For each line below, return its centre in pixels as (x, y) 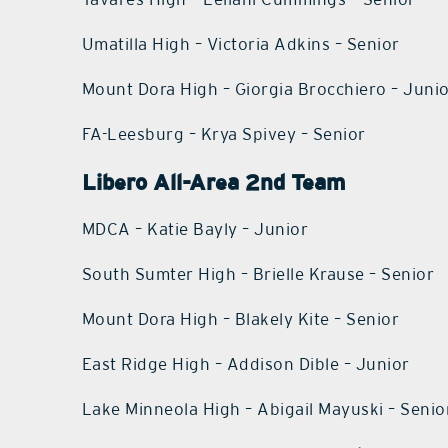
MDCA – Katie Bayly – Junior (195, 229)
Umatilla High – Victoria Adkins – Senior (240, 44)
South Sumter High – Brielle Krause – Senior (258, 274)
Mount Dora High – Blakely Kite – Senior (240, 319)
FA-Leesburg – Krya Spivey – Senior (223, 134)
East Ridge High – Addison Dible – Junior (245, 364)
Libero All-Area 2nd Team (213, 182)
